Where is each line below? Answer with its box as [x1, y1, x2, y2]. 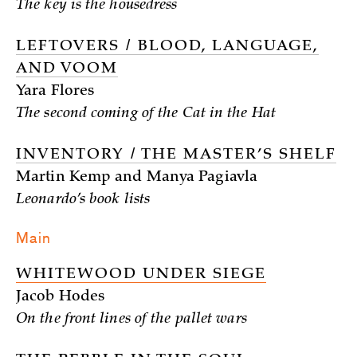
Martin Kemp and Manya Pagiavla [16, 171, 257, 185]
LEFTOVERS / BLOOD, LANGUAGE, [16, 40, 319, 54]
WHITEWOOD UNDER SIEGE [16, 268, 266, 282]
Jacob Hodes [16, 290, 105, 304]
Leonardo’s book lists [16, 193, 151, 207]
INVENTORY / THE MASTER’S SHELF [16, 148, 336, 163]
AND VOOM [16, 62, 118, 76]
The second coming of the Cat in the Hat [16, 107, 276, 121]
